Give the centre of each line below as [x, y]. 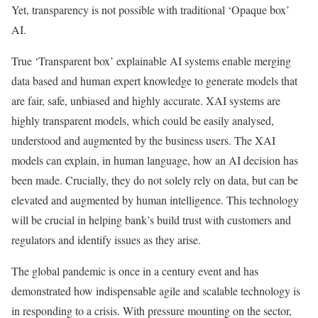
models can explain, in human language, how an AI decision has [155, 160]
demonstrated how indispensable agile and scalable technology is [156, 291]
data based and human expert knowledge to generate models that [154, 81]
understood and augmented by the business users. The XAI [143, 141]
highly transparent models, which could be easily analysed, [143, 121]
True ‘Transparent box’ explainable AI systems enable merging [151, 61]
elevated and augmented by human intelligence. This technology [155, 200]
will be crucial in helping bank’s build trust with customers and [151, 220]
